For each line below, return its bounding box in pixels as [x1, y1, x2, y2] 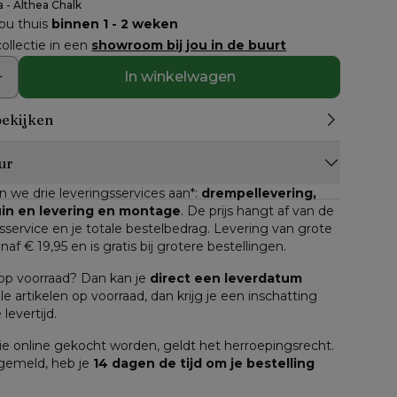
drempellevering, [201, 185, 317, 201]
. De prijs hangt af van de [181, 203, 335, 219]
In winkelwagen [123, 68, 236, 85]
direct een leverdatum [150, 270, 303, 286]
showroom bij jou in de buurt [91, 37, 287, 53]
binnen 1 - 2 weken [51, 16, 179, 32]
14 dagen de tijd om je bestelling [93, 355, 315, 371]
